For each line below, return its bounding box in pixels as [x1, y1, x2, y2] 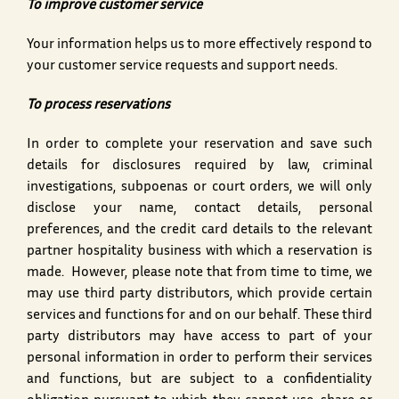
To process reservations [27, 100, 170, 112]
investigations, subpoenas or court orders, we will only [27, 182, 372, 194]
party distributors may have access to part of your [27, 331, 372, 344]
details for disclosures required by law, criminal [27, 160, 372, 173]
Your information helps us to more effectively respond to [27, 39, 372, 52]
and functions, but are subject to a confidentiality [27, 374, 372, 387]
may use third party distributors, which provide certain [27, 289, 372, 301]
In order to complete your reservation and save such [27, 139, 372, 151]
